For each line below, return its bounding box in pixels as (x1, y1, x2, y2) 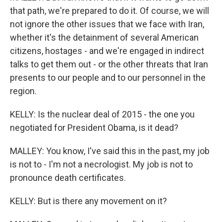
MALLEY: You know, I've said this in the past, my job (10, 146, 210, 157)
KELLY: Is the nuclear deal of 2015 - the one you (10, 109, 195, 120)
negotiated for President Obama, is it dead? (10, 122, 178, 133)
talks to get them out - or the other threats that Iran (10, 59, 208, 70)
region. (10, 86, 37, 97)
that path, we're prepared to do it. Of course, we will (10, 5, 209, 16)
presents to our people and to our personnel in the (10, 72, 206, 83)
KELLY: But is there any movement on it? (10, 196, 167, 207)
